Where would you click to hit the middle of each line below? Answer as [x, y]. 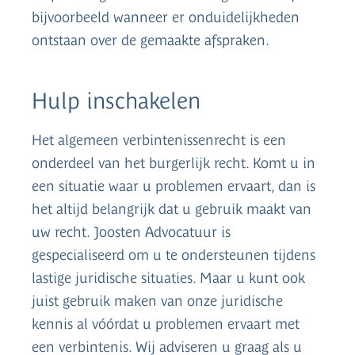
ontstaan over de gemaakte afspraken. [151, 40]
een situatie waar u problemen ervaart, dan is [174, 186]
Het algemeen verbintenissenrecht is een [159, 140]
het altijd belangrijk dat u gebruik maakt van [172, 209]
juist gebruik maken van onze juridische [157, 301]
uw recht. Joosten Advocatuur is [131, 232]
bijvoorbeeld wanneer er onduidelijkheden [166, 17]
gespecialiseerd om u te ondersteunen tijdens [174, 255]
